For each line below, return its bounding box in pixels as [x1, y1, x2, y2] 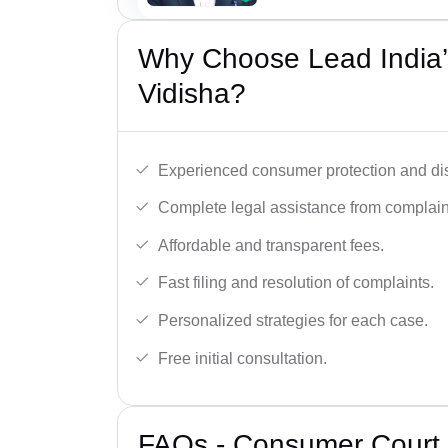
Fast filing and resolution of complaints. [158, 274, 434, 292]
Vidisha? [138, 77, 246, 109]
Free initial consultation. [158, 349, 327, 367]
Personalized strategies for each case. [158, 311, 428, 329]
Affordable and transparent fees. [158, 236, 384, 254]
